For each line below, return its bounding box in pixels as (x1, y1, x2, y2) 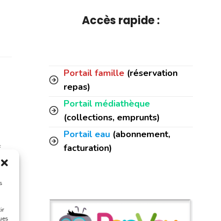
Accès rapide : (82, 13, 160, 28)
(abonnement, (112, 128, 170, 140)
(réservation (124, 67, 178, 79)
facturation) (64, 142, 112, 154)
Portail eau (64, 128, 110, 140)
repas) (64, 81, 90, 93)
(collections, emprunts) (64, 111, 160, 123)
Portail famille (64, 67, 124, 79)
